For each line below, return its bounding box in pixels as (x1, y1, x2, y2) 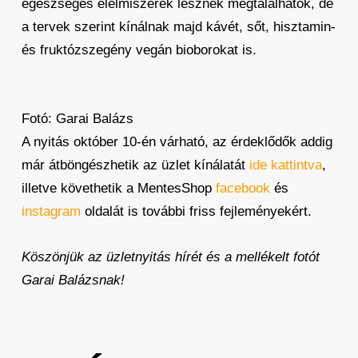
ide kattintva (249, 157, 322, 173)
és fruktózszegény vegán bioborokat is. (21, 42, 257, 58)
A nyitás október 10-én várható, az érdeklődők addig (21, 134, 332, 149)
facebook (215, 181, 270, 196)
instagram (21, 204, 81, 219)
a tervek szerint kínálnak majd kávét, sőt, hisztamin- (21, 19, 336, 34)
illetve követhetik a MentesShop (21, 181, 216, 196)
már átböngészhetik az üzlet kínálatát (21, 157, 249, 173)
